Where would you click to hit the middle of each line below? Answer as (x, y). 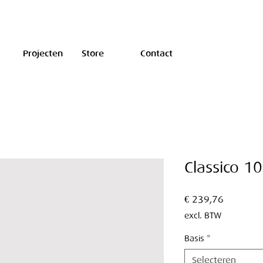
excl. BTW (203, 216)
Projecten (43, 53)
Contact (156, 53)
